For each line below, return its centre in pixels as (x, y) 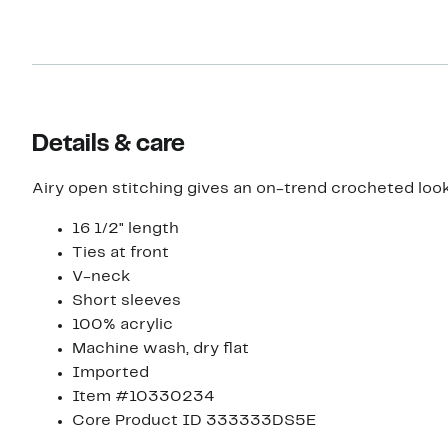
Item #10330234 (143, 396)
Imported (110, 372)
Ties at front (120, 252)
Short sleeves (126, 300)
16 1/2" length (125, 228)
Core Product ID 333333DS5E (194, 420)
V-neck (101, 276)
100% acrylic (122, 324)
